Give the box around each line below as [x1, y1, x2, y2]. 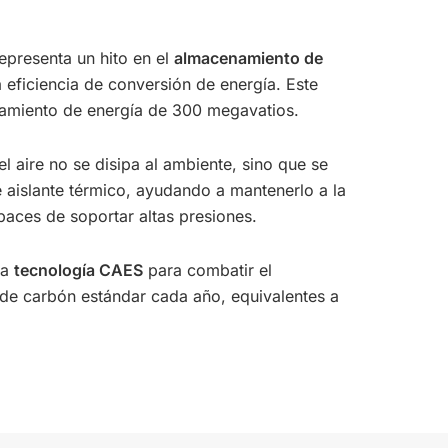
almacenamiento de [174, 48, 323, 69]
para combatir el [143, 260, 272, 281]
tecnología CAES [14, 260, 143, 281]
